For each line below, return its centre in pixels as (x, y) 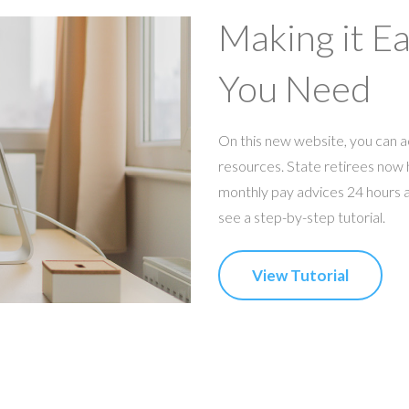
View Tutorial (300, 275)
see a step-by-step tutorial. (302, 216)
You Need (294, 88)
